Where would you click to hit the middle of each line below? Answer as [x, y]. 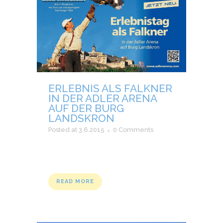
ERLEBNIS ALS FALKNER [110, 89]
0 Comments [133, 130]
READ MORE [75, 182]
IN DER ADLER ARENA [103, 99]
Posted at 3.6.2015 [76, 130]
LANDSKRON [81, 118]
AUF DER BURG [86, 109]
